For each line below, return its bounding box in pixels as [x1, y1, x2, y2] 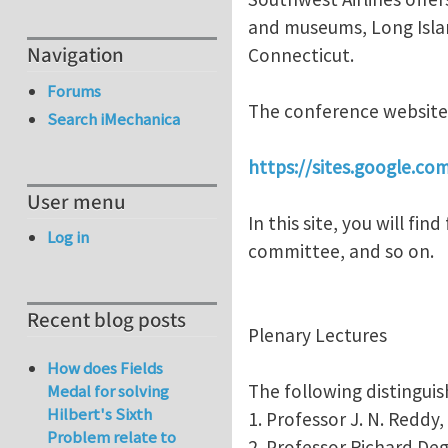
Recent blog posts [27, 306, 186, 336]
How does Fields [47, 357, 164, 380]
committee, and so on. [248, 238, 434, 263]
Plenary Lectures [248, 322, 387, 347]
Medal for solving [47, 380, 170, 403]
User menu [27, 187, 126, 217]
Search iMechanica [47, 108, 181, 131]
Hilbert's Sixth [47, 403, 153, 426]
